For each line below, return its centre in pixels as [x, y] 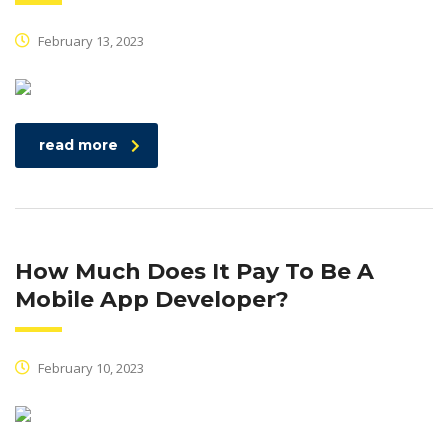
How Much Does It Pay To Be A [194, 272]
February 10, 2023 [89, 368]
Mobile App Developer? [152, 300]
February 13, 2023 [89, 41]
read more [78, 145]
